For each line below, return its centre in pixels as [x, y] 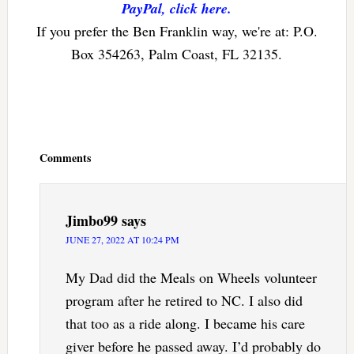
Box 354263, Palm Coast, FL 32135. [177, 54]
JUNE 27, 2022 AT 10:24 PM [122, 240]
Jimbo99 [91, 221]
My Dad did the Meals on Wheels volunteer [191, 278]
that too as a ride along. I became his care [185, 324]
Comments [65, 158]
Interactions [43, 144]
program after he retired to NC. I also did [184, 301]
